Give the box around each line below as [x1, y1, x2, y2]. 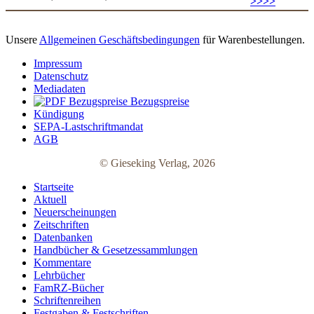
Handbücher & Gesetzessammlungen [34, 243, 198, 256]
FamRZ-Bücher [34, 281, 104, 294]
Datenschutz [34, 69, 88, 82]
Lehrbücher [34, 268, 85, 281]
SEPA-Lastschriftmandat [34, 120, 143, 132]
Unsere [6, 33, 39, 46]
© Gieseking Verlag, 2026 [99, 156, 215, 169]
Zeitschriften [34, 218, 89, 231]
